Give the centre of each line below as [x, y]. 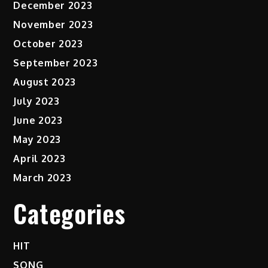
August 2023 [45, 82]
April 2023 [39, 159]
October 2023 [48, 44]
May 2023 [37, 140]
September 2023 [56, 63]
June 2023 [38, 121]
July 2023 [36, 101]
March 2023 [42, 178]
